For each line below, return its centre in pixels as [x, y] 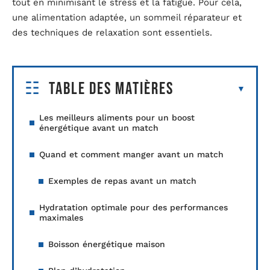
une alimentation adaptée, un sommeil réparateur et [127, 17]
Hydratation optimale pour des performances [133, 208]
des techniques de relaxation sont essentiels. [112, 32]
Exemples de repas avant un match [122, 181]
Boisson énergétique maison [107, 244]
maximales [61, 218]
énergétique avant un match [99, 128]
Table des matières [111, 89]
